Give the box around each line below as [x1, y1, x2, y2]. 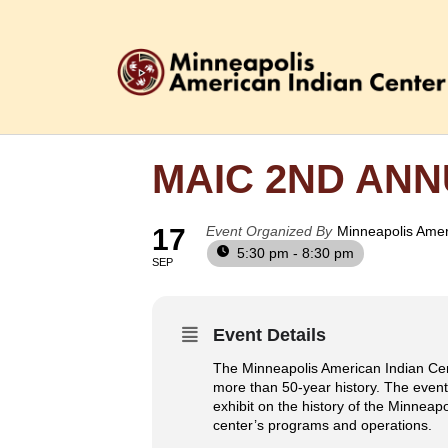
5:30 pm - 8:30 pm [237, 245, 354, 261]
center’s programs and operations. [213, 417, 436, 433]
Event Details [213, 325, 326, 345]
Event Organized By [206, 223, 332, 239]
